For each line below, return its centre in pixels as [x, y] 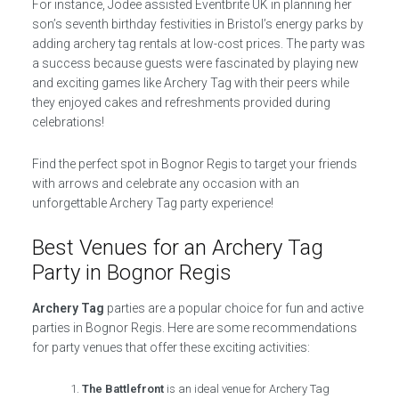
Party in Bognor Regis [131, 272]
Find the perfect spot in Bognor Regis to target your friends [194, 163]
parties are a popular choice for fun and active [233, 308]
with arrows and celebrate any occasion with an [165, 183]
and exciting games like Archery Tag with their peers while [190, 82]
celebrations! [68, 122]
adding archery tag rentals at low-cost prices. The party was [198, 43]
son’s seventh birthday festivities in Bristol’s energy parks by [197, 24]
